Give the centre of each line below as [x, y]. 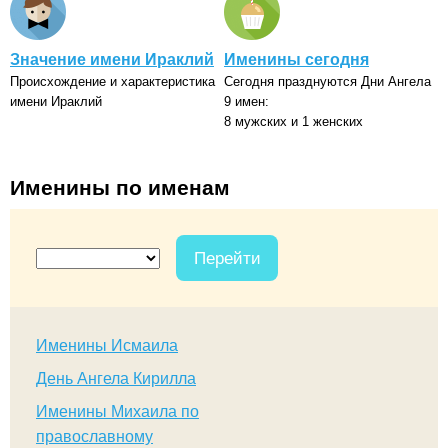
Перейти [227, 258]
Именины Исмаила [107, 346]
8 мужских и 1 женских [293, 122]
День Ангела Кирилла [116, 379]
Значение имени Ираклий [112, 60]
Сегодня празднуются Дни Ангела [327, 82]
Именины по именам [120, 187]
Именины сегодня [296, 60]
